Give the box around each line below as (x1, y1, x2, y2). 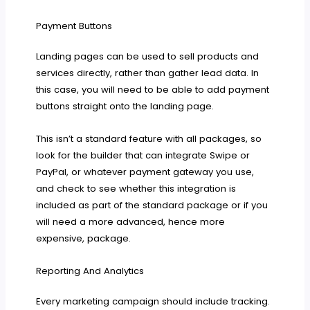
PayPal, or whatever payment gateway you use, (36, 165, 255, 179)
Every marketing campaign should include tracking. (36, 295, 271, 309)
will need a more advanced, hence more (36, 215, 226, 229)
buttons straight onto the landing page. (36, 100, 215, 113)
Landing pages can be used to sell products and (36, 50, 259, 64)
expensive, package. (36, 232, 131, 246)
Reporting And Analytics (36, 264, 145, 278)
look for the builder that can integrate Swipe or (36, 149, 250, 163)
